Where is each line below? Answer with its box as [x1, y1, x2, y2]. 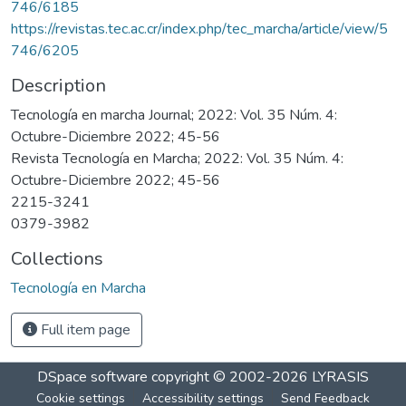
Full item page [37, 319, 130, 340]
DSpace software [37, 366, 148, 387]
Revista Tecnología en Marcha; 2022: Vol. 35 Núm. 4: [11, 148, 343, 169]
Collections [11, 246, 103, 271]
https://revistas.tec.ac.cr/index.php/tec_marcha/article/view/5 [11, 18, 388, 39]
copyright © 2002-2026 [148, 366, 312, 387]
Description [11, 72, 106, 98]
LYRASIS [312, 366, 369, 387]
